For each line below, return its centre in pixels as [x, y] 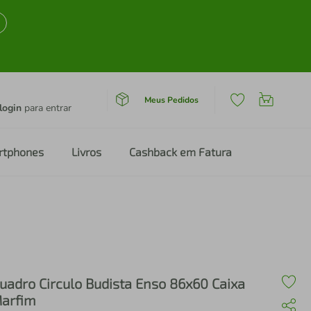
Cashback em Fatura [180, 152]
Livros [86, 152]
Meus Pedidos [171, 100]
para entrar [47, 108]
